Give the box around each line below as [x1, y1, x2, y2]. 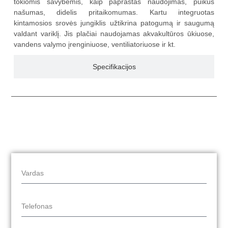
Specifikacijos [92, 63, 136, 71]
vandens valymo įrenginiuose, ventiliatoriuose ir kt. [13, 40, 176, 49]
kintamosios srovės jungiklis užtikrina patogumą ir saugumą [13, 19, 215, 27]
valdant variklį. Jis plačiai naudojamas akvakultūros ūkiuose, [13, 30, 215, 38]
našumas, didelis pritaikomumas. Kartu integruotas [13, 8, 215, 17]
